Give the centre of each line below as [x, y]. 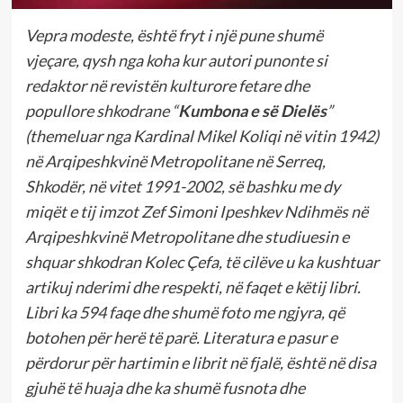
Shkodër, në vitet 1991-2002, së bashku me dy [182, 187]
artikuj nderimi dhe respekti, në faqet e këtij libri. [193, 287]
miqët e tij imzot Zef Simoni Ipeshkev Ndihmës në [196, 212]
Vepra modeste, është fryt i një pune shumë [174, 36]
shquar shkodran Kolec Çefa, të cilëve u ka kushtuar [201, 262]
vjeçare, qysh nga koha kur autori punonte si [176, 61]
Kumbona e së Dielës [252, 111]
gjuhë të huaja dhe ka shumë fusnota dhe [165, 388]
